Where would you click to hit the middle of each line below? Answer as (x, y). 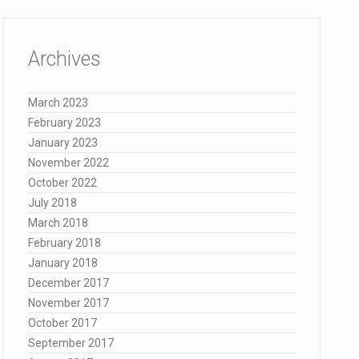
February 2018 (65, 243)
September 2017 (71, 343)
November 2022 (69, 163)
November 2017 (69, 303)
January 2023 (63, 143)
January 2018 (63, 263)
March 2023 (58, 103)
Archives (65, 59)
